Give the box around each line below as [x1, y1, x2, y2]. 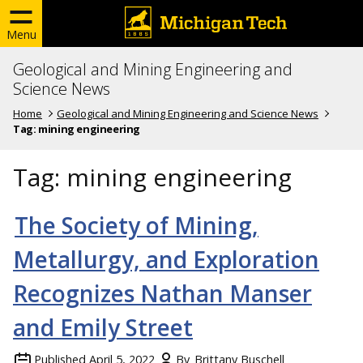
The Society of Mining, [15, 209, 258, 241]
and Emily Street [13, 311, 193, 343]
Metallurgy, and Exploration [13, 243, 319, 275]
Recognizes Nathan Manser [13, 277, 312, 309]
